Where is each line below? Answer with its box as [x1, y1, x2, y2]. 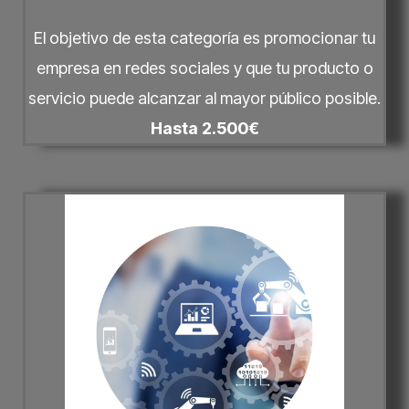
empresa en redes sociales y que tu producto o [36, 58, 373, 79]
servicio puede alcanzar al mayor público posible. [28, 89, 381, 109]
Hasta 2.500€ [150, 119, 259, 139]
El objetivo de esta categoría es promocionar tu [34, 28, 375, 48]
